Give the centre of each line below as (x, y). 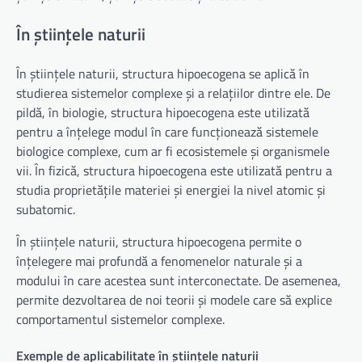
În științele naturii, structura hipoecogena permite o (159, 241)
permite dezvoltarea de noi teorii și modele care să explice (174, 299)
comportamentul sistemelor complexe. (120, 319)
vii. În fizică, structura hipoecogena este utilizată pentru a (174, 170)
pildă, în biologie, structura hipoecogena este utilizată (163, 112)
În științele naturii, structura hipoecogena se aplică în (163, 73)
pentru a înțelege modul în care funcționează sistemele (167, 131)
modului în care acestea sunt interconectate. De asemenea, (179, 280)
